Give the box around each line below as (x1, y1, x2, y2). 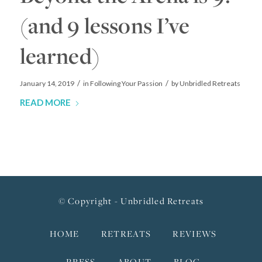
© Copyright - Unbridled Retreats (58, 195, 204, 207)
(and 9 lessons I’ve (19, 11, 190, 41)
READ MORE (19, 97, 71, 108)
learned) (19, 41, 100, 71)
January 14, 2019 (19, 79, 74, 88)
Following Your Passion (89, 79, 163, 88)
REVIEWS (173, 227, 217, 240)
